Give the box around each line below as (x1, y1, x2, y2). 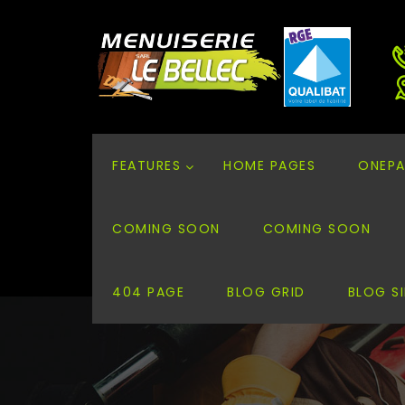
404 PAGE (112, 283, 184, 301)
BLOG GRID (227, 283, 306, 301)
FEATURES (112, 156, 181, 174)
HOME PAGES (223, 156, 316, 174)
